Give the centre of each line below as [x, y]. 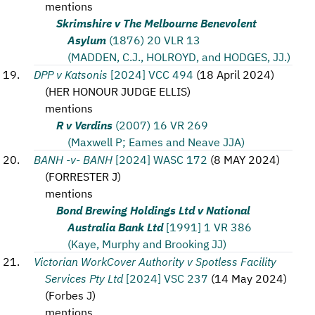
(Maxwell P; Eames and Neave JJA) [156, 141]
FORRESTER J [83, 176]
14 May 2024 [249, 278]
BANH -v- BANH [73, 159]
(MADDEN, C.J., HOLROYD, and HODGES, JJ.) [179, 56]
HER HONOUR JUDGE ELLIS [118, 91]
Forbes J [70, 295]
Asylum [87, 39]
